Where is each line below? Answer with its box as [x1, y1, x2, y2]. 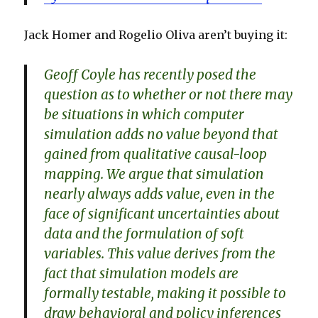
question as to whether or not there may [44, 85, 293, 103]
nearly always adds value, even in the [44, 185, 275, 202]
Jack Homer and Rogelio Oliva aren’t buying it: [24, 27, 288, 42]
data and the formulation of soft [44, 224, 245, 242]
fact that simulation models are [44, 264, 239, 282]
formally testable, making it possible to [44, 284, 287, 302]
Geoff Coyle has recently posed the [44, 65, 257, 83]
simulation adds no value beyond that [44, 125, 279, 143]
